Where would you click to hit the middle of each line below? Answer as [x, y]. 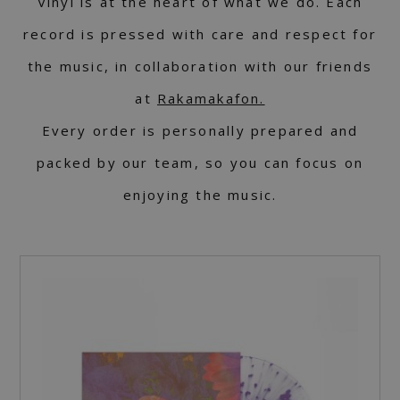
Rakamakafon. [211, 99]
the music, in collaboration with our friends [200, 67]
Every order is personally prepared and [200, 131]
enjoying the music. [200, 195]
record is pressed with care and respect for [200, 34]
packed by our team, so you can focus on [200, 163]
